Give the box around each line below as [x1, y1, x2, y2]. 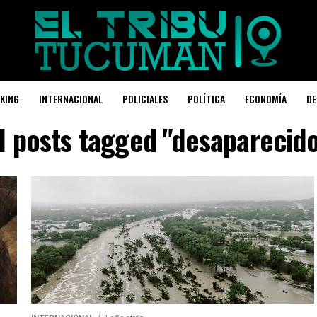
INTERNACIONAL [39, 91, 103, 106]
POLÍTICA [188, 91, 225, 106]
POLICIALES [122, 91, 168, 106]
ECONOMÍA [245, 91, 287, 106]
